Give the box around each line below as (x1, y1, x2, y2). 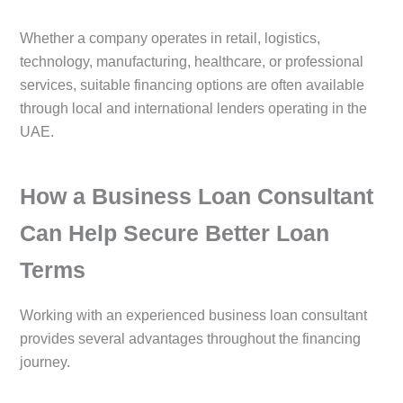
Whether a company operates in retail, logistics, (20, 31, 320, 47)
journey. (20, 354, 70, 371)
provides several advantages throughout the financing (20, 331, 361, 347)
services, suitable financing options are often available (20, 77, 364, 94)
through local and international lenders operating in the (20, 101, 367, 117)
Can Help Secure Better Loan (20, 219, 329, 246)
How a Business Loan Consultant (20, 183, 373, 209)
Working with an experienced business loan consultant (20, 308, 367, 324)
